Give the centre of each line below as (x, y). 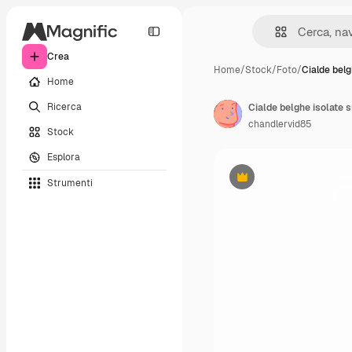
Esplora (64, 157)
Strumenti (70, 183)
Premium (261, 183)
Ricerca (64, 106)
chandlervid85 (280, 124)
